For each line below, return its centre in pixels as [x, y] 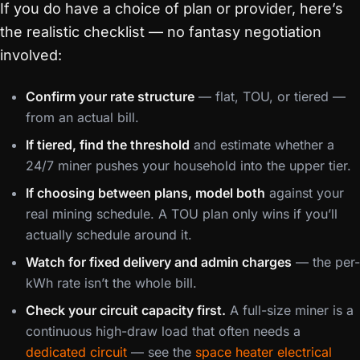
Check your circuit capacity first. [126, 310]
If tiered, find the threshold [108, 145]
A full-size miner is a [290, 310]
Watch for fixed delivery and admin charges [159, 262]
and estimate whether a [262, 145]
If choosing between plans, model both [145, 193]
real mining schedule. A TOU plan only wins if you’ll [182, 214]
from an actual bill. [82, 117]
